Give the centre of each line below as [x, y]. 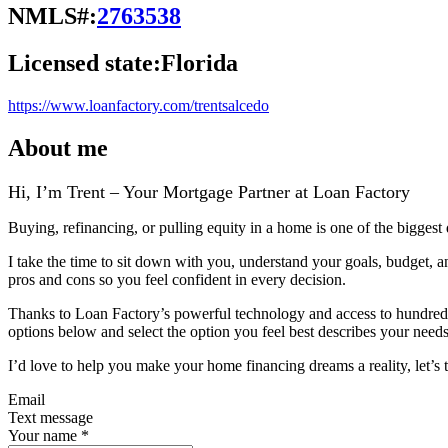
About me [58, 147]
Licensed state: [84, 62]
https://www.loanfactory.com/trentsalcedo [138, 105]
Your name [42, 435]
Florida [199, 62]
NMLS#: [52, 15]
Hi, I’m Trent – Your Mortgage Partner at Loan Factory [209, 191]
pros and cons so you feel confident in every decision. [177, 279]
